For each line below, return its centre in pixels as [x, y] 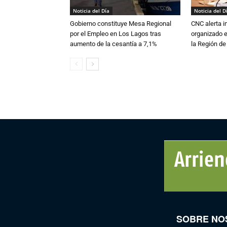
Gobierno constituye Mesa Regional [121, 23]
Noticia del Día [91, 10]
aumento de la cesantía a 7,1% [113, 44]
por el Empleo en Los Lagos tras [116, 33]
